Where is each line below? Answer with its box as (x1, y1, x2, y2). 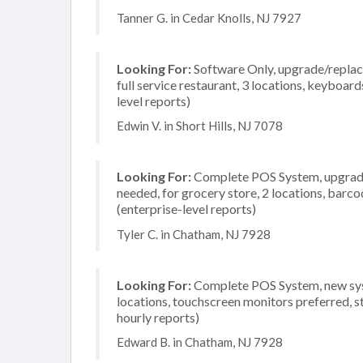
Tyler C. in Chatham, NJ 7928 (117, 226, 271, 241)
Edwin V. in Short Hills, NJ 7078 (117, 118, 283, 133)
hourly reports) (117, 309, 199, 325)
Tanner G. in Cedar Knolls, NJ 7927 (117, 10, 301, 25)
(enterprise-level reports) (117, 201, 256, 216)
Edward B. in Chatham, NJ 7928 (117, 335, 283, 349)
